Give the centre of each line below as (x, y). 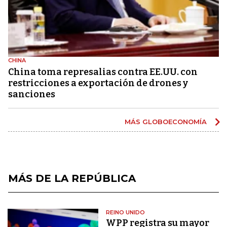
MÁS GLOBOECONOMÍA (167, 121)
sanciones (32, 94)
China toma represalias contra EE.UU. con (103, 72)
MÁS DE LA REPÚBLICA (72, 178)
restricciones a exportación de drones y (98, 83)
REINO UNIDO (126, 212)
